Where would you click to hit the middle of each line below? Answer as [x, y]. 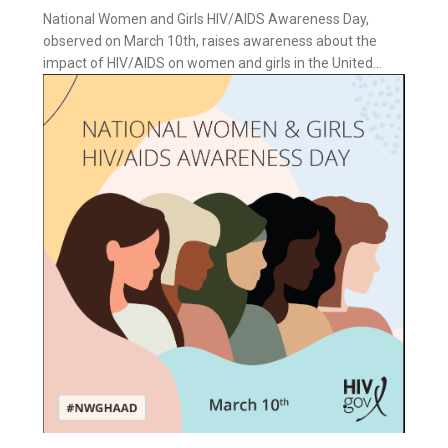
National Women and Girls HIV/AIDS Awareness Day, [206, 19]
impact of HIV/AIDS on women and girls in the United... [213, 63]
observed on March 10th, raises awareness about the [210, 41]
